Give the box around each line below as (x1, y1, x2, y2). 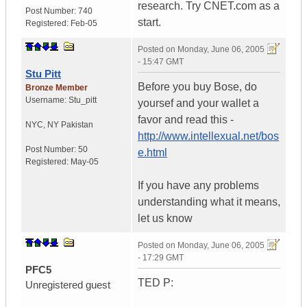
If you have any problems (138, 180, 259, 192)
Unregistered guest (25, 279, 110, 291)
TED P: (138, 277, 173, 289)
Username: (25, 95, 69, 106)
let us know (138, 212, 193, 225)
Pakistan (61, 120, 93, 130)
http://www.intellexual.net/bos (138, 130, 279, 143)
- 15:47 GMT (138, 57, 184, 67)
